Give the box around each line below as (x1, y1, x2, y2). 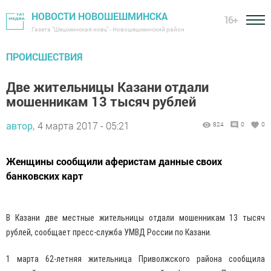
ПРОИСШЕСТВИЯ (6, 50, 83, 63)
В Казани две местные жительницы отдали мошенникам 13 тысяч (6, 213, 265, 223)
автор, (6, 119, 34, 132)
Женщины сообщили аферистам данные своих (6, 155, 222, 168)
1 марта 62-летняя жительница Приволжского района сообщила (6, 254, 265, 264)
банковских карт (6, 169, 83, 182)
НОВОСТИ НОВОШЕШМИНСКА (31, 10, 168, 22)
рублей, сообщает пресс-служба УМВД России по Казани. (6, 227, 212, 237)
